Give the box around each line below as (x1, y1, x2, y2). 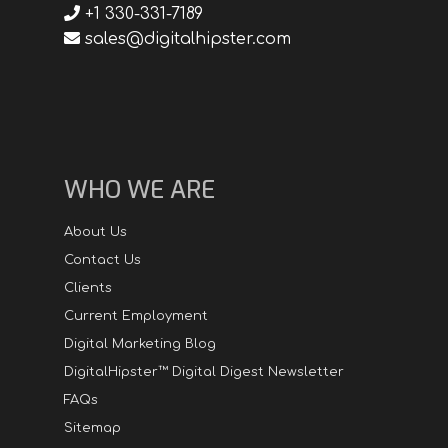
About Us (64, 225, 127, 240)
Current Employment (64, 309, 208, 324)
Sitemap (64, 421, 121, 436)
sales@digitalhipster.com (80, 30, 291, 49)
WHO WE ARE (64, 174, 215, 207)
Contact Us (64, 253, 141, 268)
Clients (64, 281, 112, 296)
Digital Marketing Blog (64, 337, 216, 352)
